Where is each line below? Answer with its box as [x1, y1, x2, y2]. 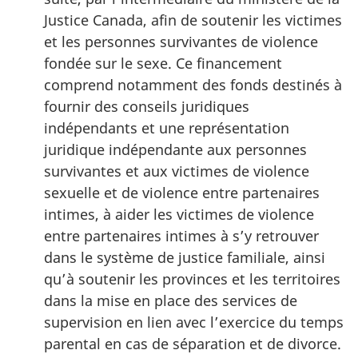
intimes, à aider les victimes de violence [44, 204, 314, 224]
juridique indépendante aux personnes [44, 139, 307, 159]
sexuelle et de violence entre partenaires [44, 182, 320, 202]
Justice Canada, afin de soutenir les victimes [44, 10, 342, 30]
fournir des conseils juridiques [44, 96, 249, 116]
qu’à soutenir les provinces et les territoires [44, 268, 340, 288]
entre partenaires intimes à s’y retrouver [44, 225, 319, 245]
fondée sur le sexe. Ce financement [44, 53, 282, 73]
